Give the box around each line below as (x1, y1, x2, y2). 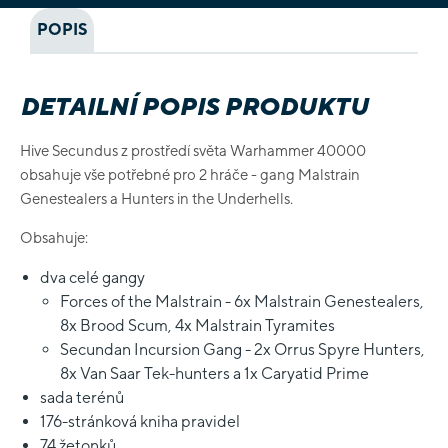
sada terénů (40, 388, 124, 407)
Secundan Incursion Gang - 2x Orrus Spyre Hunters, (60, 340, 425, 359)
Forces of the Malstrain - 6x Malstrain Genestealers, (60, 292, 424, 311)
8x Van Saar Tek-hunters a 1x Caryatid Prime (60, 364, 369, 383)
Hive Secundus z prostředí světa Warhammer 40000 (20, 142, 366, 159)
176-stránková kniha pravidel (40, 412, 240, 431)
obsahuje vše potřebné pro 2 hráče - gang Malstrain (20, 166, 360, 183)
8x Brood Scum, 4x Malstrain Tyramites (60, 316, 335, 335)
